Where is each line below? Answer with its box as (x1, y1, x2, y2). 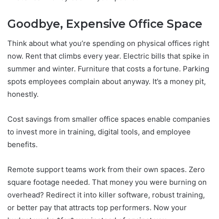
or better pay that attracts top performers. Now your (7, 203, 187, 213)
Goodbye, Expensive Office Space (7, 17, 202, 31)
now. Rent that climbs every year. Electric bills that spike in (7, 51, 209, 61)
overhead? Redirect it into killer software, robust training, (7, 190, 205, 200)
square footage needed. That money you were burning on (7, 177, 207, 187)
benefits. (7, 140, 38, 150)
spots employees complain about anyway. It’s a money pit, (7, 77, 206, 87)
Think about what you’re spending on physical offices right (7, 39, 209, 48)
